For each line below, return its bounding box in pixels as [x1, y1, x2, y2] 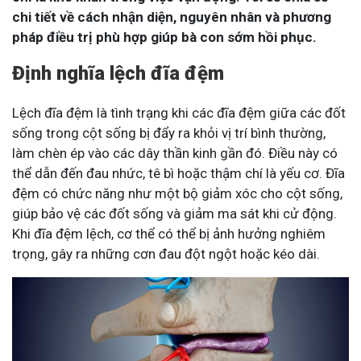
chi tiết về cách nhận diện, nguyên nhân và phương [12, 9, 331, 25]
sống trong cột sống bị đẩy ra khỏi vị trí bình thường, [12, 125, 326, 141]
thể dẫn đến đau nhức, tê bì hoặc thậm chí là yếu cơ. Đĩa [12, 165, 345, 181]
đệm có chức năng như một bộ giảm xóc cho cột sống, [12, 185, 342, 201]
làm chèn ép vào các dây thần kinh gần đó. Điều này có [12, 145, 338, 161]
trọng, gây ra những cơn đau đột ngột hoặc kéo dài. [12, 246, 320, 262]
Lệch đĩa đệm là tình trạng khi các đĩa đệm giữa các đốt [12, 105, 346, 121]
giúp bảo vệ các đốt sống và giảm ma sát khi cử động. [12, 205, 337, 222]
